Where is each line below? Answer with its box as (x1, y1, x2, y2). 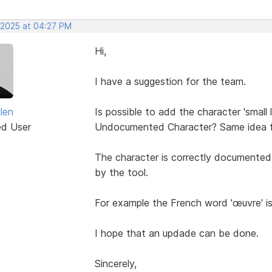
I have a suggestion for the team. (94, 75, 246, 87)
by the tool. (94, 166, 148, 178)
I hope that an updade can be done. (94, 226, 259, 239)
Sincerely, (94, 257, 137, 270)
